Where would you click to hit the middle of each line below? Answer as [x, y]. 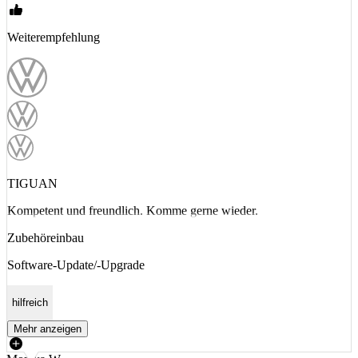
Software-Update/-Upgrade [76, 265]
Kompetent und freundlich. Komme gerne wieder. [133, 211]
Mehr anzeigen [48, 328]
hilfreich [30, 303]
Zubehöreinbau [46, 238]
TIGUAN [32, 183]
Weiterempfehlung [54, 37]
